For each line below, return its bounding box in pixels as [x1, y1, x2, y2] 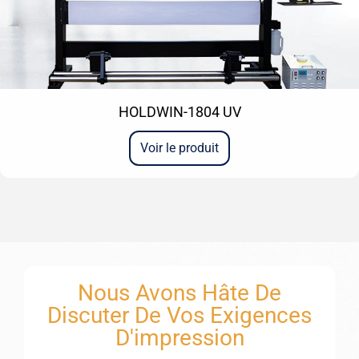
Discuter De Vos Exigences [47, 302, 312, 329]
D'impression [115, 325, 244, 351]
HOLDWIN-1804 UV [118, 103, 241, 120]
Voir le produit [140, 140, 219, 155]
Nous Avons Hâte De [78, 280, 281, 306]
